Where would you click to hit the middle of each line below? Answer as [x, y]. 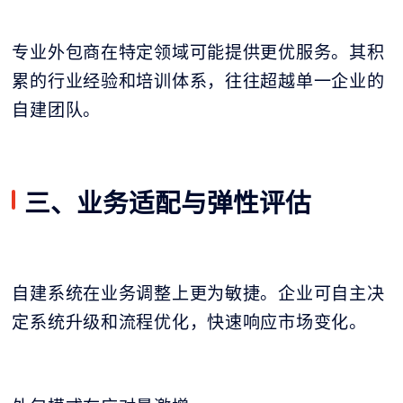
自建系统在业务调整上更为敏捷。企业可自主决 [198, 294]
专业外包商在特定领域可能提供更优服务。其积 [198, 52]
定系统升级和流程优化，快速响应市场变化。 [189, 322]
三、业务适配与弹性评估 [168, 201]
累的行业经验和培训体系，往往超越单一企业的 [198, 81]
